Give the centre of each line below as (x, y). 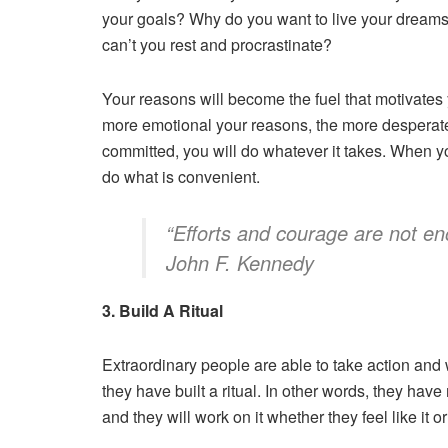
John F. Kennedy (240, 262)
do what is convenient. (181, 176)
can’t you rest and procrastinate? (217, 44)
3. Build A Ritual (162, 310)
